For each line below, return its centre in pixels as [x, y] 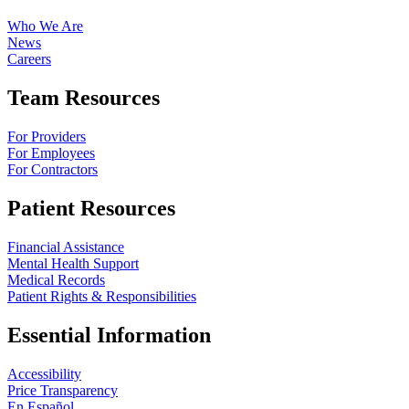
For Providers [47, 137]
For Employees [51, 153]
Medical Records [56, 279]
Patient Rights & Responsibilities [102, 296]
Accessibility [44, 373]
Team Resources [84, 98]
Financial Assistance [66, 246]
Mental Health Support [73, 263]
